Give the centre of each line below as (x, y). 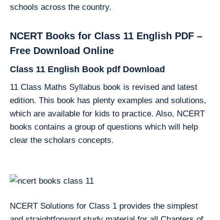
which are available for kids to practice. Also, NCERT (107, 114)
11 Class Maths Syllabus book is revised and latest (104, 87)
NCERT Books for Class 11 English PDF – (106, 36)
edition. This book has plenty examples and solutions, (108, 100)
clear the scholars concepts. (62, 140)
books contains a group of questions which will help (104, 127)
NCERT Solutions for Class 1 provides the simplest (104, 206)
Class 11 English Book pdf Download (87, 69)
